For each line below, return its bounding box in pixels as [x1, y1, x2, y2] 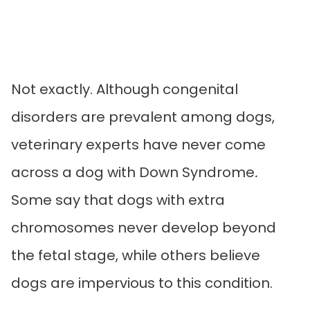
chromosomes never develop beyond [11, 217, 276, 237]
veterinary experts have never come [11, 134, 266, 154]
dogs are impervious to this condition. [11, 273, 276, 293]
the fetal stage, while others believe [11, 245, 260, 265]
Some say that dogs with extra [11, 190, 225, 210]
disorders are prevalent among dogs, [11, 107, 275, 127]
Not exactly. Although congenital [11, 79, 238, 99]
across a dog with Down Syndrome [11, 162, 255, 182]
